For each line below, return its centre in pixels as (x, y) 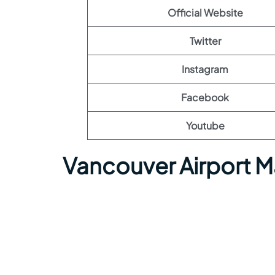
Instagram (205, 69)
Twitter (205, 41)
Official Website (205, 13)
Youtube (205, 126)
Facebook (205, 97)
